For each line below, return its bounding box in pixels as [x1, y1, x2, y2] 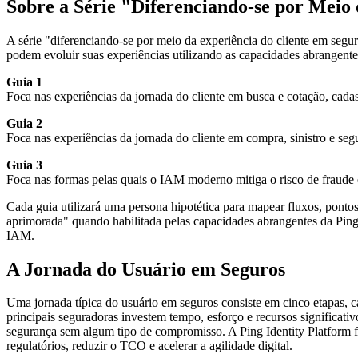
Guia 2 [6, 116, 42, 130]
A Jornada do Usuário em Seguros [6, 258, 285, 280]
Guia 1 [6, 74, 42, 89]
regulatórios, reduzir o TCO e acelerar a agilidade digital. [6, 339, 292, 353]
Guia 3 [6, 157, 42, 172]
